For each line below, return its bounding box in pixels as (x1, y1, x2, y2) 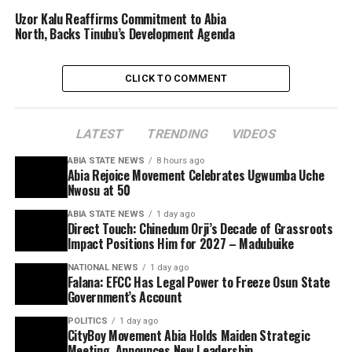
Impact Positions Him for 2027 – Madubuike (67, 233, 294, 253)
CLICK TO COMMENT (124, 71, 228, 84)
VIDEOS (229, 126, 278, 141)
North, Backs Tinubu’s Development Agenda (14, 24, 235, 43)
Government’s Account (67, 287, 182, 306)
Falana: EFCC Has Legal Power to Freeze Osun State (67, 272, 330, 291)
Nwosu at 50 (67, 180, 131, 200)
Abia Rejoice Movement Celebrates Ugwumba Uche (67, 165, 324, 185)
